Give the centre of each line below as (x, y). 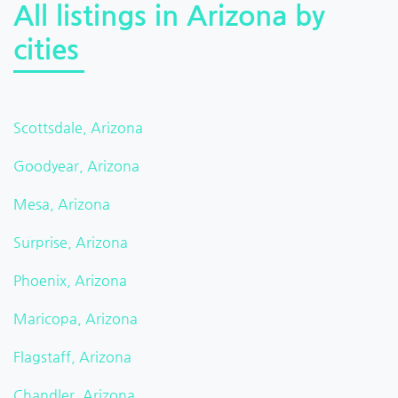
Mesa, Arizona (62, 204)
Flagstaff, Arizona (72, 357)
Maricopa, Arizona (76, 319)
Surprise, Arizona (71, 243)
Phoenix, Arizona (70, 281)
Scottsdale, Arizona (78, 128)
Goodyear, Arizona (76, 166)
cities (46, 49)
